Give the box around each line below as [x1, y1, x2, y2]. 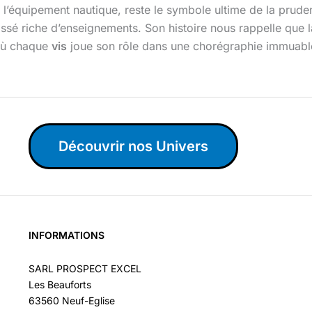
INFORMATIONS [28, 229, 104, 242]
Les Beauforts [28, 278, 91, 290]
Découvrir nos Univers [58, 138, 208, 155]
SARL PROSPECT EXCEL [28, 262, 141, 274]
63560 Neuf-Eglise [28, 294, 115, 306]
